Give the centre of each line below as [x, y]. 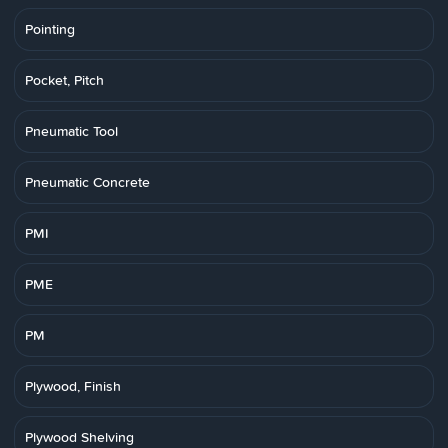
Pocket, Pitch [64, 80]
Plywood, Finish [73, 386]
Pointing [50, 29]
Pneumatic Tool [71, 131]
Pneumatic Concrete [87, 182]
